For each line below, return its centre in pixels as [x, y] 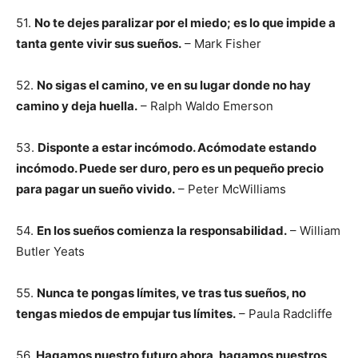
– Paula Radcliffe [284, 314]
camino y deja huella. [77, 106]
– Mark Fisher [221, 44]
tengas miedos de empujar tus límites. [126, 314]
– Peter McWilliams [231, 189]
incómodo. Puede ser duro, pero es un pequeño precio [170, 168]
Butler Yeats [50, 251]
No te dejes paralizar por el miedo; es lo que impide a [185, 23]
